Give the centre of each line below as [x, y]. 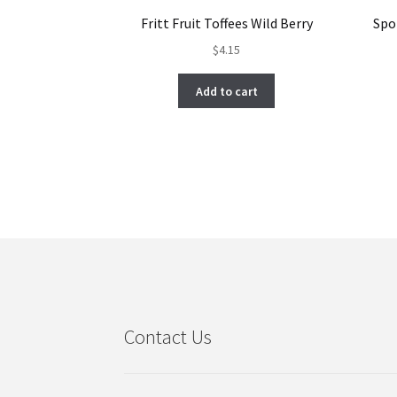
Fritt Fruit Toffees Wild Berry [226, 23]
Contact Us [168, 337]
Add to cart [226, 91]
